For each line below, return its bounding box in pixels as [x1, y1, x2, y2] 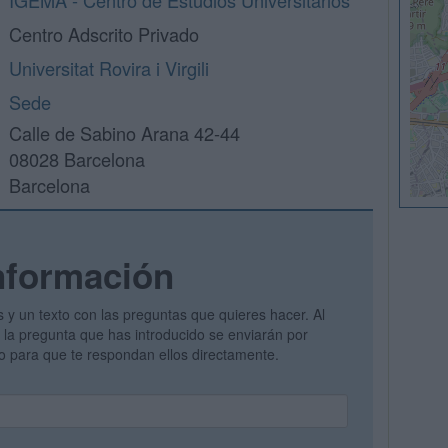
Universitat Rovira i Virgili [9, 55, 209, 81]
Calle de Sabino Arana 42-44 [9, 120, 240, 146]
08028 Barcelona [9, 146, 145, 172]
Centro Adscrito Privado [9, 21, 199, 47]
